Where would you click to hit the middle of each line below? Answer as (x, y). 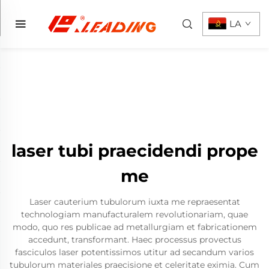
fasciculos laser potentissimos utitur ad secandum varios (134, 252)
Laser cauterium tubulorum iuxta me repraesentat (134, 202)
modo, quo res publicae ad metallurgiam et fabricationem (134, 227)
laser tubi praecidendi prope (134, 151)
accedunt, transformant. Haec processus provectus (134, 240)
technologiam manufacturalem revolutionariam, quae (134, 214)
